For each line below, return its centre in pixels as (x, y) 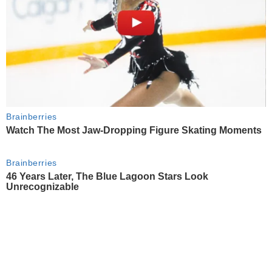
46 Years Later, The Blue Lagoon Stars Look (107, 177)
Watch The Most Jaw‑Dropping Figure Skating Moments (134, 130)
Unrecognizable (42, 187)
